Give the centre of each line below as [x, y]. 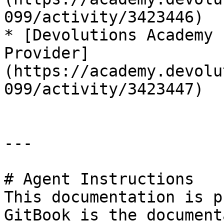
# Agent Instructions [99, 179]
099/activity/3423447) [104, 89]
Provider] [47, 53]
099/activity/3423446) [104, 17]
